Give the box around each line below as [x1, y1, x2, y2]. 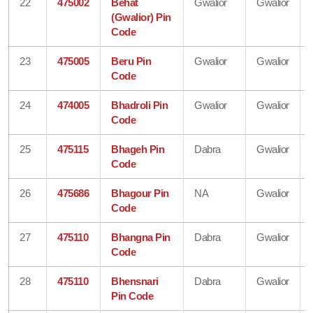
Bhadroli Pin [111, 99, 168, 111]
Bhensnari [111, 275, 159, 287]
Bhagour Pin [111, 187, 169, 199]
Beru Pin [111, 54, 152, 67]
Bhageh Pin [111, 143, 165, 155]
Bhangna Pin [111, 231, 170, 243]
